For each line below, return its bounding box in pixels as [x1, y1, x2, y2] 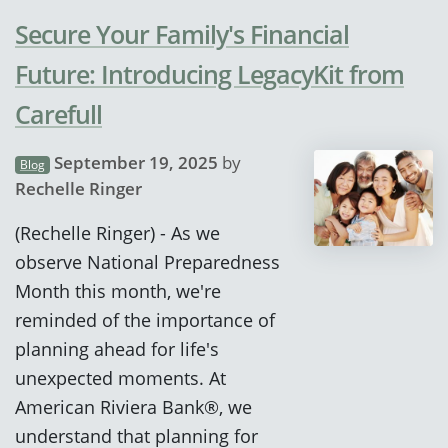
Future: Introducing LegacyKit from [15, 57, 404, 92]
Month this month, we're [15, 278, 221, 304]
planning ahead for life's [15, 336, 219, 362]
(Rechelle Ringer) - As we [15, 220, 220, 246]
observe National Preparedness [15, 249, 280, 275]
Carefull [15, 97, 102, 132]
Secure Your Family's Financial [15, 17, 349, 52]
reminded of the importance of [15, 307, 275, 333]
